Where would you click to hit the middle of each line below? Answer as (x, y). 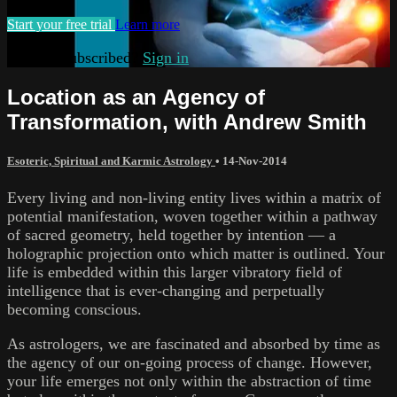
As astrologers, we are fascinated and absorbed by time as (194, 343)
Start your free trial (61, 25)
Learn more (148, 25)
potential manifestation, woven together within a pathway (192, 216)
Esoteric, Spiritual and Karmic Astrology (111, 161)
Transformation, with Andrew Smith (187, 122)
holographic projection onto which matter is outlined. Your (196, 253)
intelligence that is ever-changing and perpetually (166, 290)
